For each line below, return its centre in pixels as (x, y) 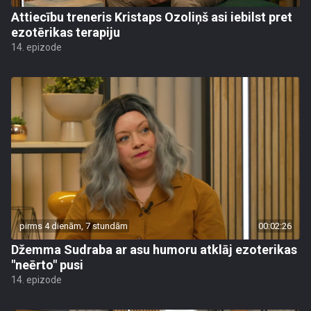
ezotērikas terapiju (66, 32)
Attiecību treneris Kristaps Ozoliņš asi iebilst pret (152, 17)
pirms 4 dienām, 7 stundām (74, 226)
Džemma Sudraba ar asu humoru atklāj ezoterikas (154, 250)
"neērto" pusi (47, 265)
